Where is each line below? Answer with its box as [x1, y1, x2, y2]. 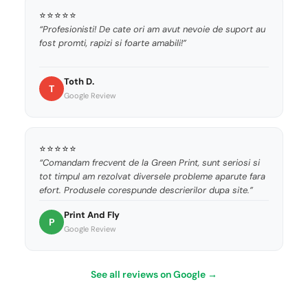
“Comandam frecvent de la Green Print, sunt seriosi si [39, 157, 260, 169]
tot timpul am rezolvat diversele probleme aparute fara [39, 170, 265, 183]
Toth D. [64, 76, 94, 88]
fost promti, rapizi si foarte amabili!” [39, 37, 186, 49]
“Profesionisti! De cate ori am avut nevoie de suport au [39, 23, 265, 36]
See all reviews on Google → [91, 268, 217, 281]
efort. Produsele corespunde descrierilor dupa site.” [39, 184, 253, 197]
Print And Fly [64, 209, 120, 221]
